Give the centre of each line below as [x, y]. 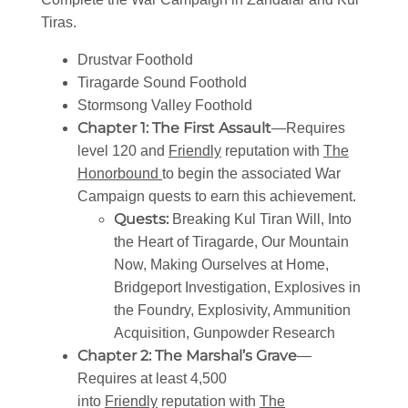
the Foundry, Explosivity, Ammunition [232, 311]
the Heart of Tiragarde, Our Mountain [231, 242]
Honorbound [120, 174]
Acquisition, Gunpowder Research [224, 333]
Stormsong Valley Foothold [165, 106]
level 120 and [123, 151]
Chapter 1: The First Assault [174, 128]
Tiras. [59, 23]
